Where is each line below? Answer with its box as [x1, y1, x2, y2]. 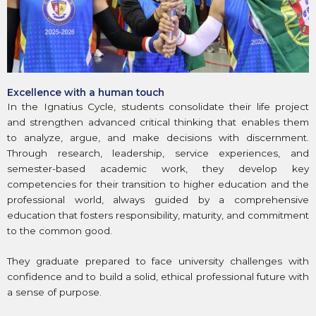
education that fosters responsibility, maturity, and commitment [7, 209, 309, 221]
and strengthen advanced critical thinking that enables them [7, 116, 309, 128]
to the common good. [7, 224, 112, 236]
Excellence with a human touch [7, 86, 164, 98]
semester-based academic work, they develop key [7, 162, 309, 174]
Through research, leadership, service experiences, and [7, 147, 309, 159]
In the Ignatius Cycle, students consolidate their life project [7, 100, 309, 112]
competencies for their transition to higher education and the [7, 178, 309, 190]
